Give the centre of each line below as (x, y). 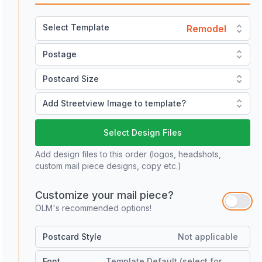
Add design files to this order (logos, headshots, (128, 154)
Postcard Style (72, 237)
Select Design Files (143, 133)
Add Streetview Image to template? (114, 104)
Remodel (206, 29)
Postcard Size (71, 79)
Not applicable (208, 237)
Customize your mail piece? (104, 195)
